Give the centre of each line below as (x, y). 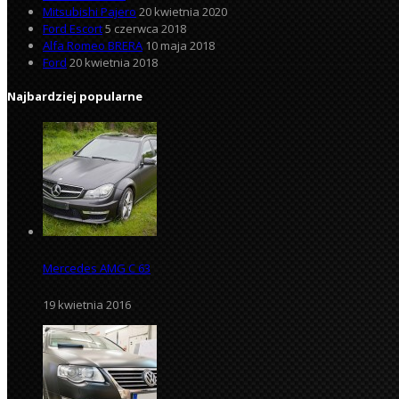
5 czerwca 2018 (146, 28)
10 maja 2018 (180, 45)
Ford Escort (73, 28)
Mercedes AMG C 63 (97, 268)
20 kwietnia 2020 (183, 11)
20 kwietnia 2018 (114, 62)
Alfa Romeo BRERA (93, 45)
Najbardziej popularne (75, 97)
